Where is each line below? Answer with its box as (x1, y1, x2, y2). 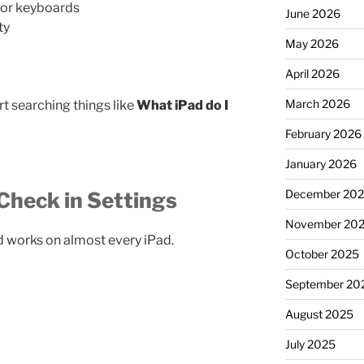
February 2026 (284, 126, 362, 141)
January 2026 (284, 156, 357, 171)
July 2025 (284, 336, 336, 351)
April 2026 (284, 66, 340, 80)
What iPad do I (136, 97, 228, 113)
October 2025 (284, 246, 359, 261)
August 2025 (284, 306, 353, 321)
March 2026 (284, 96, 350, 110)
